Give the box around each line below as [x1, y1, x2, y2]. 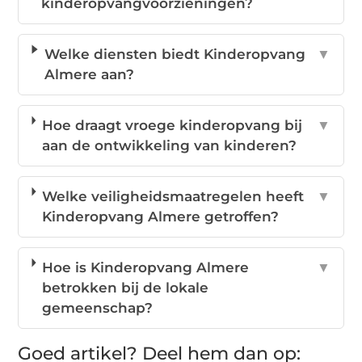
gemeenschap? [42, 300, 154, 317]
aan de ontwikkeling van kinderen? [41, 137, 297, 154]
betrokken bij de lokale [42, 280, 209, 297]
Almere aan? [44, 66, 134, 83]
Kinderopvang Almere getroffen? [42, 208, 280, 225]
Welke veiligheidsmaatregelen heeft [42, 188, 305, 205]
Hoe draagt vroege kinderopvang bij [41, 117, 302, 134]
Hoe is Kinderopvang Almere [42, 259, 250, 276]
